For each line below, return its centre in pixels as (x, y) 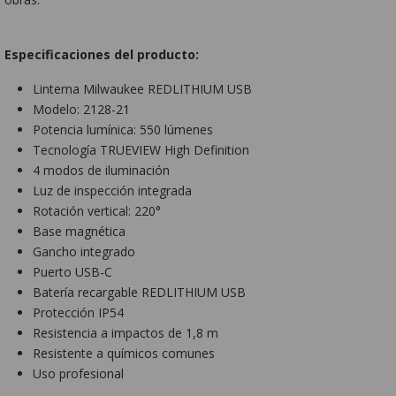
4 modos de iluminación (102, 170)
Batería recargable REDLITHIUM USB (140, 292)
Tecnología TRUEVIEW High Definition (141, 149)
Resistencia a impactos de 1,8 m (126, 332)
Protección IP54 (79, 312)
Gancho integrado (84, 251)
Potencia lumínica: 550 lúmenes (123, 129)
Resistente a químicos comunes (124, 353)
